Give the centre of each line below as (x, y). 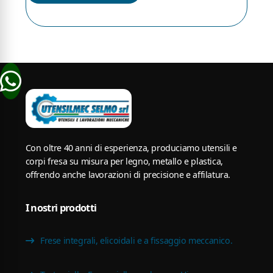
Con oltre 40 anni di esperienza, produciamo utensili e (131, 148)
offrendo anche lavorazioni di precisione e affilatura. (128, 175)
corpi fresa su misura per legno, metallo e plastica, (124, 161)
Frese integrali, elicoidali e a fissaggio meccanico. (135, 241)
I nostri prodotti (61, 208)
